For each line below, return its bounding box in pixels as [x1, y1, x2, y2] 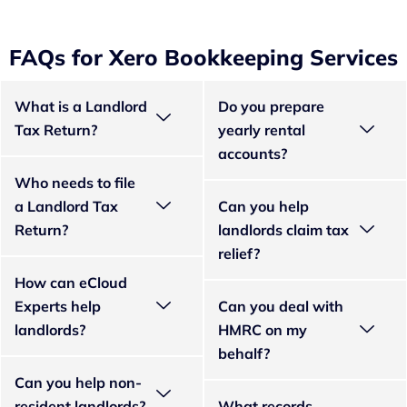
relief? [218, 243, 260, 263]
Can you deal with [218, 296, 343, 315]
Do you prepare [218, 96, 324, 115]
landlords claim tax [218, 220, 349, 239]
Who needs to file [15, 173, 135, 192]
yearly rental [218, 120, 305, 139]
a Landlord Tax [15, 196, 118, 215]
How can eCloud [15, 273, 127, 292]
